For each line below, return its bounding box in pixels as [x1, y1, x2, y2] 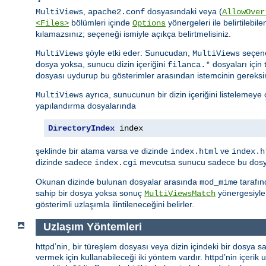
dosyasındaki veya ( [145, 7, 222, 17]
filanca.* [167, 60, 210, 70]
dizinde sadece [36, 157, 94, 167]
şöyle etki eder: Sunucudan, [83, 48, 192, 58]
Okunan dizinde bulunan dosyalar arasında [36, 177, 199, 187]
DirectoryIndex [48, 123, 115, 134]
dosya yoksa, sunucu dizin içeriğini [36, 59, 167, 69]
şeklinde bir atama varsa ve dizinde [36, 146, 170, 156]
